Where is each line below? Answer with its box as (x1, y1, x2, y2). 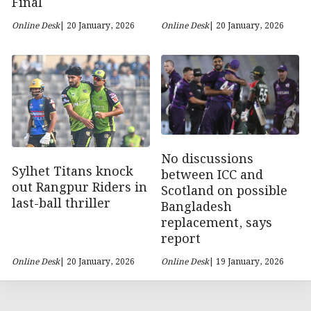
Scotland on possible (161, 181, 287, 202)
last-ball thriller (12, 193, 110, 214)
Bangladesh (161, 197, 232, 218)
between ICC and (161, 165, 263, 186)
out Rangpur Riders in (12, 177, 147, 198)
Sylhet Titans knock (12, 161, 133, 182)
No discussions (161, 149, 253, 170)
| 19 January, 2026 (209, 255, 284, 269)
